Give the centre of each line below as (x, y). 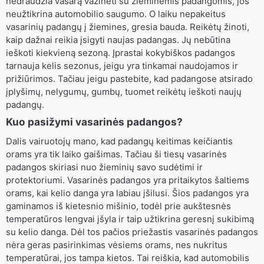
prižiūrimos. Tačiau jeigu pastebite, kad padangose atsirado (129, 78)
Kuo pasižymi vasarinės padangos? (94, 122)
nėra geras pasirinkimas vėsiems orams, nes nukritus (117, 245)
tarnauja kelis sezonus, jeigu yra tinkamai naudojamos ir (122, 65)
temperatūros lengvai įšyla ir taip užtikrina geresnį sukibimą (130, 219)
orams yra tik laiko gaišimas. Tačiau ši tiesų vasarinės (116, 154)
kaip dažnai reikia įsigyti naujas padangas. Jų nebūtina (118, 39)
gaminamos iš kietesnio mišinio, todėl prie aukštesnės (118, 206)
